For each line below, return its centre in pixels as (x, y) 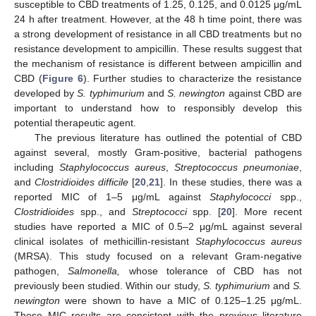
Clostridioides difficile (82, 182)
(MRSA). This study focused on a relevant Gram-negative (158, 256)
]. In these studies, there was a (231, 182)
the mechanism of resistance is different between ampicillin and (158, 63)
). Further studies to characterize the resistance (192, 78)
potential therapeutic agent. (75, 122)
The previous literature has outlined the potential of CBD (168, 137)
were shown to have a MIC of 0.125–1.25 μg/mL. (181, 300)
